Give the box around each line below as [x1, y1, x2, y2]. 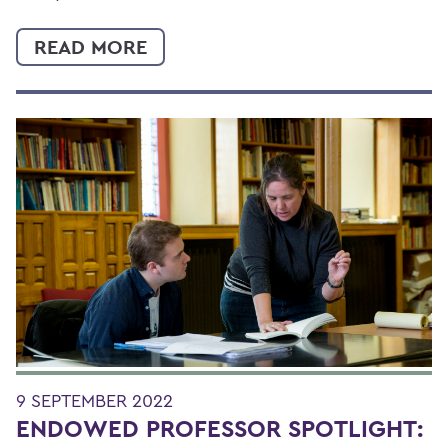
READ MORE [34, 33, 147, 60]
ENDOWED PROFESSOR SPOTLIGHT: [16, 413, 423, 445]
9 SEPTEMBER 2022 [16, 389, 173, 413]
